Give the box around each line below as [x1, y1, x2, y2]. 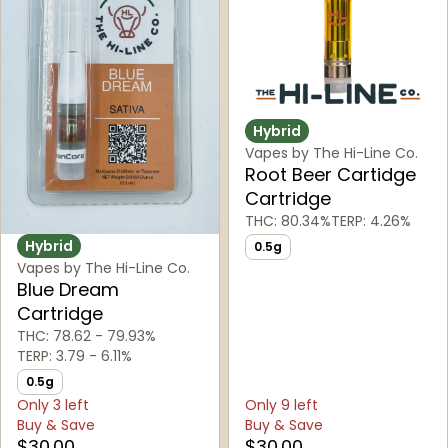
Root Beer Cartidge [245, 162, 416, 187]
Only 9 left [245, 395, 318, 416]
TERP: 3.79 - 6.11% [17, 346, 132, 367]
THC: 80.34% [245, 211, 331, 231]
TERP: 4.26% [331, 211, 411, 231]
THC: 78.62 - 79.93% [17, 326, 156, 347]
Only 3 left [17, 395, 89, 416]
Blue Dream [17, 277, 119, 303]
